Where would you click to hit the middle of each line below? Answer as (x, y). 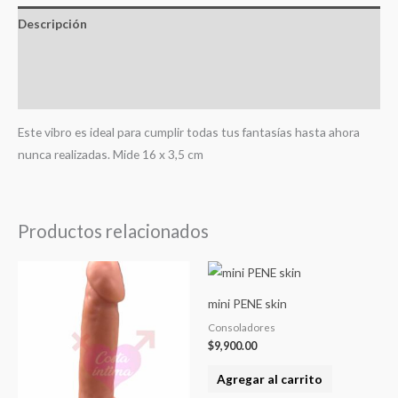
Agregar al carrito (270, 378)
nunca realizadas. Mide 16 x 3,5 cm (111, 155)
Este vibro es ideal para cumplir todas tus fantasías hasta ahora (189, 132)
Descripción (52, 23)
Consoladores (242, 328)
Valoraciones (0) (65, 92)
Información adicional (82, 58)
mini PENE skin (247, 304)
